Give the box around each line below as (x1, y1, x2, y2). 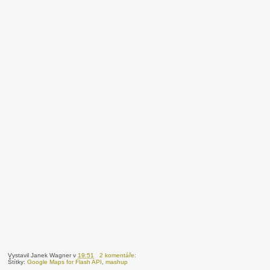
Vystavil (8, 252, 31, 259)
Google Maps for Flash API (27, 259, 102, 265)
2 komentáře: (99, 252, 139, 259)
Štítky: (8, 259, 28, 265)
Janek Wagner (31, 252, 72, 259)
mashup (105, 259, 128, 265)
